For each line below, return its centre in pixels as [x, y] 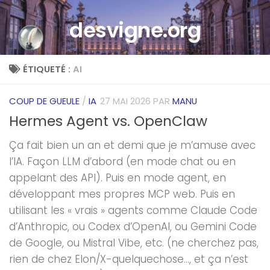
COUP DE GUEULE [44, 101]
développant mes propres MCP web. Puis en [122, 194]
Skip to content [57, 19]
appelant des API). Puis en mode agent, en [118, 177]
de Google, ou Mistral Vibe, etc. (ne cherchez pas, [134, 243]
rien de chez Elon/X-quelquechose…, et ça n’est [129, 259]
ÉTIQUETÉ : [48, 69]
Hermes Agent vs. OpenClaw [108, 121]
